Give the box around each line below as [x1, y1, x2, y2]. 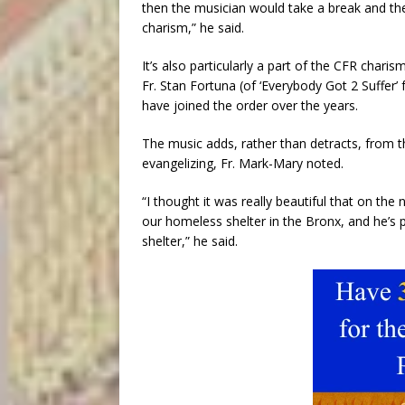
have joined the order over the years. [142, 97, 358, 114]
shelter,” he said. [142, 232, 238, 250]
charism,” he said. [142, 19, 244, 36]
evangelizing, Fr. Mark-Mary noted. [142, 155, 344, 172]
